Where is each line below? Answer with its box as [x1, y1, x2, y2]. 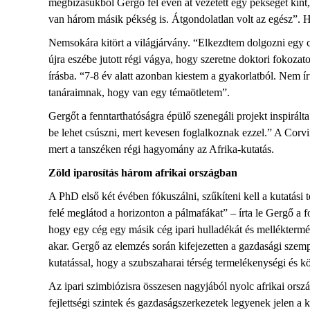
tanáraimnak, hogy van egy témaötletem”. [48, 86, 235, 98]
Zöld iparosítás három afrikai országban [48, 167, 237, 179]
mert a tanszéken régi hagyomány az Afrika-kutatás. [48, 143, 280, 155]
